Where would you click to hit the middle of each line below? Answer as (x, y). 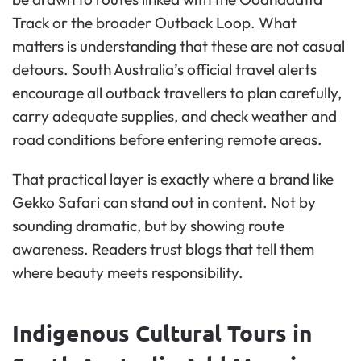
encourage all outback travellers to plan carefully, (177, 93)
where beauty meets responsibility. (128, 273)
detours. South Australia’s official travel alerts (164, 70)
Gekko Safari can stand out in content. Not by (164, 203)
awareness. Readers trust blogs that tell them (163, 249)
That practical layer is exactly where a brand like (173, 179)
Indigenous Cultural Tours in (162, 333)
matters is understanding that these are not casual (178, 46)
